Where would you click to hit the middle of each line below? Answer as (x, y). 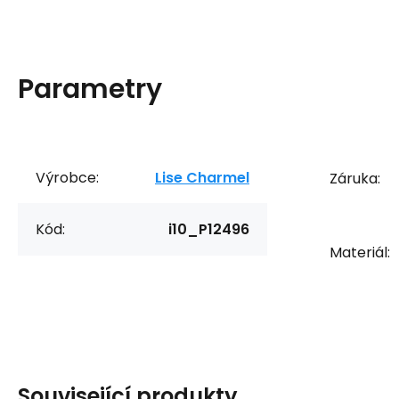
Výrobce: (67, 177)
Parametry (90, 89)
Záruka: (355, 178)
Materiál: (360, 252)
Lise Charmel (202, 177)
